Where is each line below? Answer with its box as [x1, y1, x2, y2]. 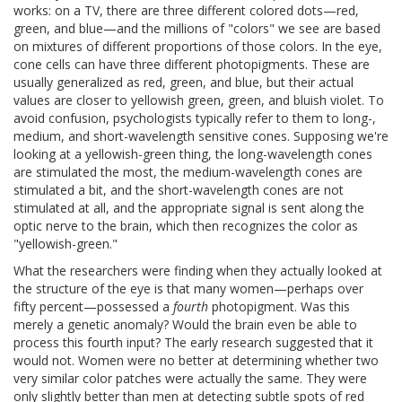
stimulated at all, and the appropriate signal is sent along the [13, 198, 364, 216]
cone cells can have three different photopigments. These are [13, 55, 370, 73]
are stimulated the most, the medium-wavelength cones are [13, 162, 363, 180]
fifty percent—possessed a [13, 297, 173, 315]
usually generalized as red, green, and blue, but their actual [13, 73, 354, 91]
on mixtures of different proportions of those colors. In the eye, [13, 37, 382, 55]
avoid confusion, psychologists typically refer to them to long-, [13, 109, 376, 127]
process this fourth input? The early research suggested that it [13, 333, 373, 351]
